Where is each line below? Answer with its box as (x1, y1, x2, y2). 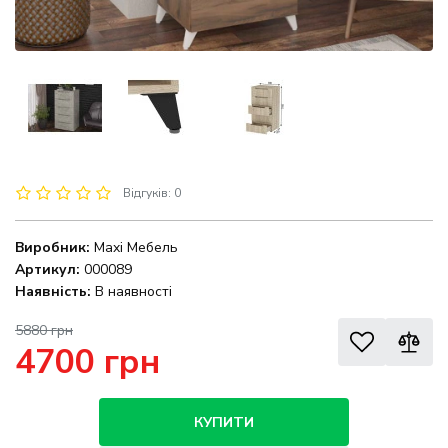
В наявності (91, 282, 172, 302)
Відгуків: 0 (123, 185, 181, 202)
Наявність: (15, 282, 91, 302)
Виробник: (15, 238, 90, 258)
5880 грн (15, 321, 73, 341)
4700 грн (15, 339, 160, 386)
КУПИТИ (194, 412, 254, 432)
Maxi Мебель (94, 238, 178, 258)
